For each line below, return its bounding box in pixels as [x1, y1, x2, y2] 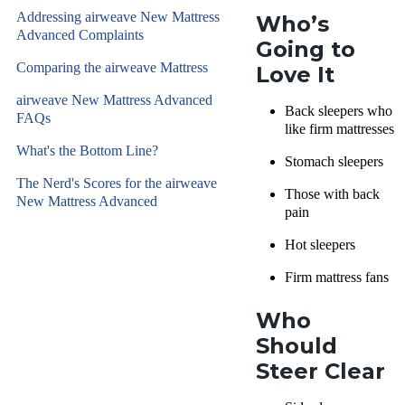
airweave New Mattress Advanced [16, 92, 212, 108]
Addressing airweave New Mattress [16, 9, 220, 24]
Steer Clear [256, 358, 385, 384]
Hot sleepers [285, 237, 355, 252]
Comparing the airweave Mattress [16, 60, 208, 75]
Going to [256, 36, 355, 62]
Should [256, 333, 337, 359]
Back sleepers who [285, 103, 392, 118]
